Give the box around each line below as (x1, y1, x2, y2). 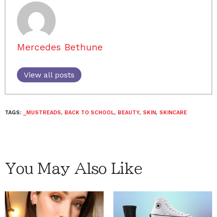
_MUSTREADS (23, 109, 61, 116)
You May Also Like (5, 161, 142, 176)
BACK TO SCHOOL (64, 109, 114, 116)
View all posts (24, 70, 75, 79)
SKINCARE (159, 109, 187, 116)
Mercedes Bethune (17, 41, 103, 53)
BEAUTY (118, 109, 139, 116)
